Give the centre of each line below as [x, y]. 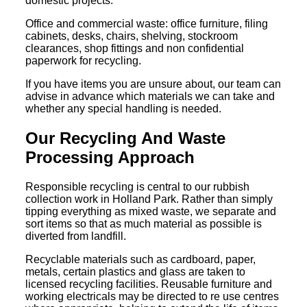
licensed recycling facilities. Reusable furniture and [149, 284]
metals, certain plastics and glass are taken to [136, 271]
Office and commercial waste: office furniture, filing [147, 24]
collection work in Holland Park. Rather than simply [149, 199]
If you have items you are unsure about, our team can [153, 84]
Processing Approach [110, 157]
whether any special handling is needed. [124, 109]
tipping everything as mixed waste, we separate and [151, 211]
